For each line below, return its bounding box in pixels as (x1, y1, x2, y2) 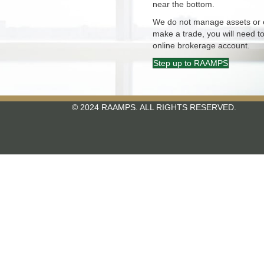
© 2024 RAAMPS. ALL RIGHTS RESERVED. (72, 103, 236, 113)
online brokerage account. (153, 41, 250, 51)
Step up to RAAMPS (153, 58, 229, 68)
